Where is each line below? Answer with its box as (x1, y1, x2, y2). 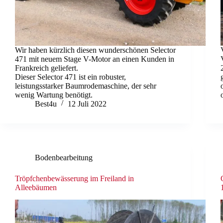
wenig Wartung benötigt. (15, 90, 93, 99)
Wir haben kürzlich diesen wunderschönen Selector (15, 45, 176, 54)
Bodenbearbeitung (35, 153, 93, 162)
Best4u (35, 99, 57, 108)
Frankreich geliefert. (15, 63, 78, 72)
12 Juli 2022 (68, 99, 107, 108)
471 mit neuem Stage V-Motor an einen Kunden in (15, 54, 174, 63)
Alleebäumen (15, 183, 57, 192)
